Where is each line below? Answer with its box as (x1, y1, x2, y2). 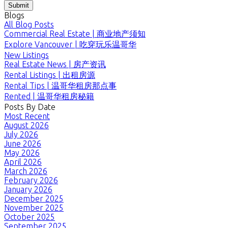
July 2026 (4, 129, 38, 139)
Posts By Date (4, 102, 55, 111)
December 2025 (4, 193, 64, 203)
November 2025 (4, 203, 64, 212)
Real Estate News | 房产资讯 (4, 59, 106, 69)
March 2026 (4, 166, 47, 176)
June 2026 (4, 138, 41, 148)
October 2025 (4, 212, 55, 221)
